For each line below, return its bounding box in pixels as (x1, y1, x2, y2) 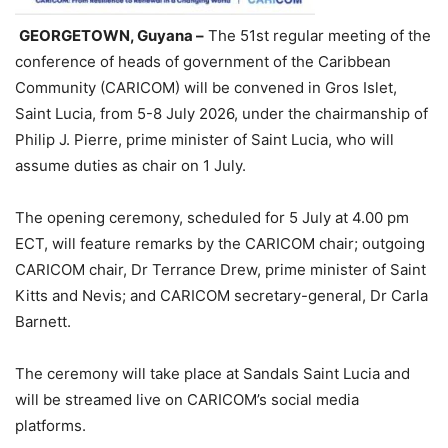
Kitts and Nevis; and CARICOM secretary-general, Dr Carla (15, 286, 428, 306)
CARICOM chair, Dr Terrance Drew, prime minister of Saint (15, 260, 426, 280)
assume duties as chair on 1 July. (15, 156, 246, 176)
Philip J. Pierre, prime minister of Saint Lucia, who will (15, 130, 394, 150)
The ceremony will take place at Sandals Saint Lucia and (15, 364, 410, 384)
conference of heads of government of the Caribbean (15, 52, 391, 72)
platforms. (15, 416, 86, 436)
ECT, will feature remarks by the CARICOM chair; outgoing (15, 234, 425, 254)
